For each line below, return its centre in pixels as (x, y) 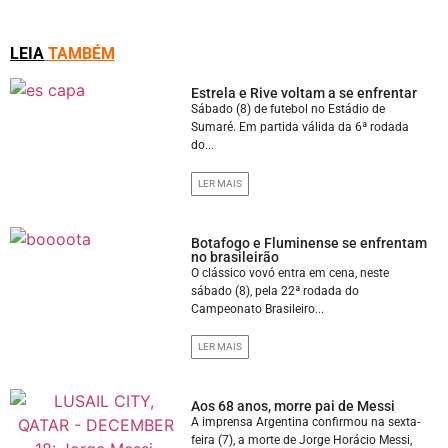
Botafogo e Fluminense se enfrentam (309, 242)
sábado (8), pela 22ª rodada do (275, 290)
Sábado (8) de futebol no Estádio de (288, 109)
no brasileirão (235, 256)
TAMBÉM (81, 54)
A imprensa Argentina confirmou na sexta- (306, 421)
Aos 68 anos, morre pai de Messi (293, 405)
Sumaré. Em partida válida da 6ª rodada (300, 127)
